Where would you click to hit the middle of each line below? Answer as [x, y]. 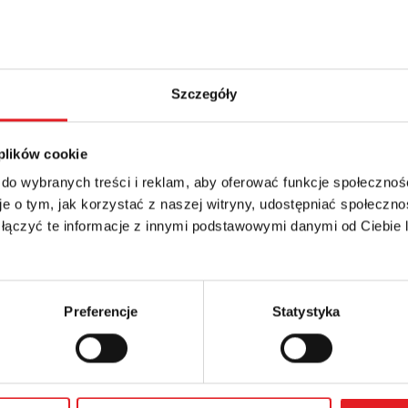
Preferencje [101, 311]
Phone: [60, 326]
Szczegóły [204, 94]
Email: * [61, 253]
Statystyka [306, 311]
